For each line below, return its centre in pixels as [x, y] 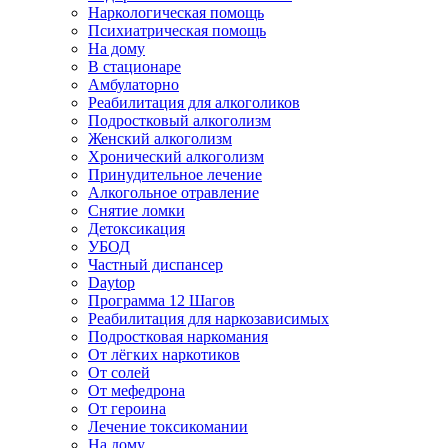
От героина [127, 408]
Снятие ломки [136, 210]
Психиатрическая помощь [177, 30]
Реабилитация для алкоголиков [194, 102]
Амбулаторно [133, 84]
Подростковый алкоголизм [179, 120]
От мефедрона [136, 390]
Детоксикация [136, 228]
